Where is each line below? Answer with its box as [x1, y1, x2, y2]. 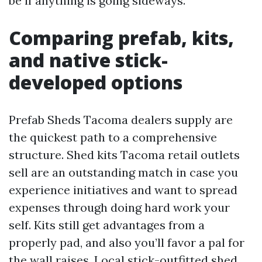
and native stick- [9, 47, 168, 73]
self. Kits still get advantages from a [9, 217, 205, 232]
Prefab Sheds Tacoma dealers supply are [9, 112, 233, 127]
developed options [9, 69, 182, 95]
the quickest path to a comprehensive [9, 129, 217, 144]
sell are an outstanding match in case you [9, 164, 238, 180]
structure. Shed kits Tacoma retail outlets [9, 147, 240, 162]
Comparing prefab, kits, [9, 25, 234, 50]
